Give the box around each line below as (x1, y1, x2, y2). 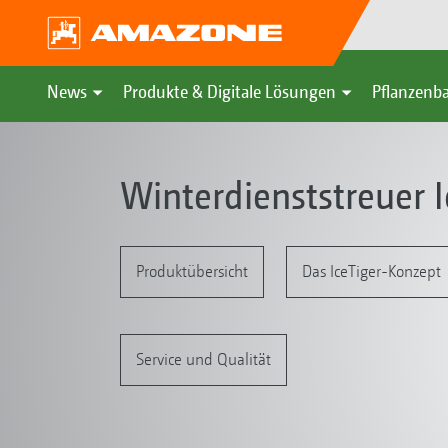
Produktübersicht (135, 261, 248, 281)
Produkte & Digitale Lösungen (123, 81, 336, 102)
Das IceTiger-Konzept (301, 261, 441, 281)
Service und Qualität (135, 349, 271, 369)
